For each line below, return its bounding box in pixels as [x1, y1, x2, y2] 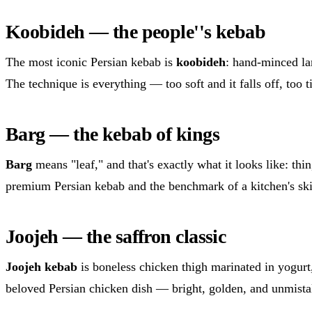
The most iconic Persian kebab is [6, 54, 176, 69]
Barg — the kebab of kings [6, 123, 219, 145]
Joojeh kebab [6, 259, 77, 274]
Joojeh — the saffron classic [6, 225, 226, 247]
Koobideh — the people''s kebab [6, 20, 266, 42]
